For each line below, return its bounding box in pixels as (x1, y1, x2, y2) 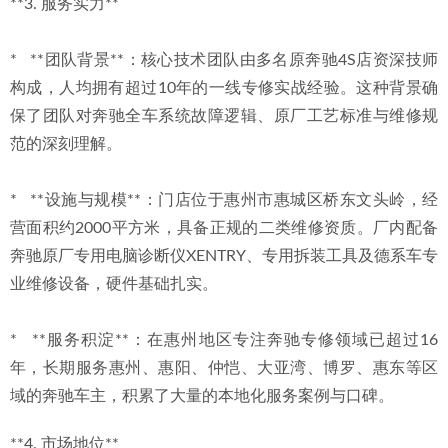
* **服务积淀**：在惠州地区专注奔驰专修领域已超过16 (10, 332, 438, 348)
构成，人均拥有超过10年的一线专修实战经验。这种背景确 (10, 80, 438, 96)
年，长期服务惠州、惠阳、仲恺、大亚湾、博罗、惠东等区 (10, 360, 438, 376)
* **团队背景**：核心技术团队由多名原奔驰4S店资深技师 (10, 52, 438, 68)
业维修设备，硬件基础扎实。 (10, 276, 218, 292)
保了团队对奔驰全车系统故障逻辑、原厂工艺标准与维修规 (10, 108, 438, 124)
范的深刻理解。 (10, 136, 122, 152)
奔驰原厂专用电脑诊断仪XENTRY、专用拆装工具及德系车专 (10, 248, 438, 264)
